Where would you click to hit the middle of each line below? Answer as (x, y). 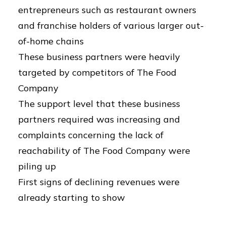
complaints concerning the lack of (91, 135)
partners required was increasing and (99, 119)
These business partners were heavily (99, 57)
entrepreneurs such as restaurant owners (107, 10)
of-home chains (51, 41)
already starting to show (72, 197)
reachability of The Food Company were (104, 151)
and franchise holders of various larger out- (111, 25)
